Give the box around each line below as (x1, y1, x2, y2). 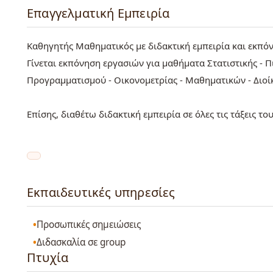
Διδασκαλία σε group (37, 235, 126, 249)
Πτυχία (27, 249, 69, 266)
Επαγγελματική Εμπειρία (27, 4, 170, 21)
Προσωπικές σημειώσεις (37, 218, 141, 232)
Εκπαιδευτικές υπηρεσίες (27, 183, 175, 200)
